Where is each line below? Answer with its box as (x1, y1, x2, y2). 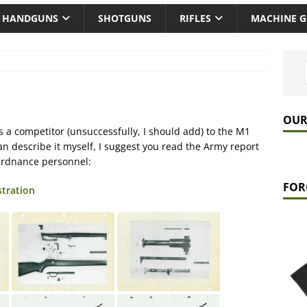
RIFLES (180, 12, 211, 25)
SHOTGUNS (98, 12, 151, 25)
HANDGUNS (2, 12, 58, 25)
